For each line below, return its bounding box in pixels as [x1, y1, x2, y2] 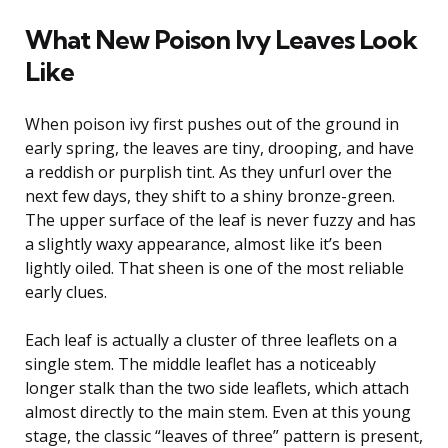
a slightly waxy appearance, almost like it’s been [25, 232, 382, 255]
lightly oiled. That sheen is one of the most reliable [25, 256, 404, 279]
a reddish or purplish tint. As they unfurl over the [25, 160, 392, 183]
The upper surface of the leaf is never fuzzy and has [25, 208, 416, 231]
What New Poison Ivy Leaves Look [25, 22, 417, 56]
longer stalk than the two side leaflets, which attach [25, 376, 409, 399]
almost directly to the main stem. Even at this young [25, 400, 411, 423]
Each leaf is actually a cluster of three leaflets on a [25, 328, 397, 351]
